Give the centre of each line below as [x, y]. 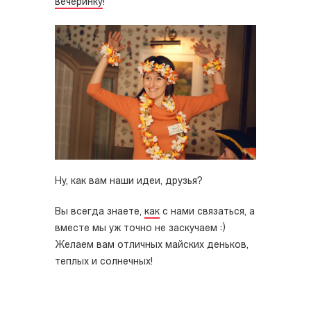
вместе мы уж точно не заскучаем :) [140, 228]
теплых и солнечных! [105, 262]
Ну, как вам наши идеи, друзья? [130, 181]
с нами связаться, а [207, 212]
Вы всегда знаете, [100, 212]
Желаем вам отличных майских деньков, [152, 245]
